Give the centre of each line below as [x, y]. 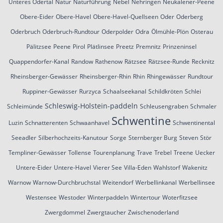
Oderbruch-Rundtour [71, 31]
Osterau [202, 31]
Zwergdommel [65, 212]
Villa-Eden [137, 167]
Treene [183, 152]
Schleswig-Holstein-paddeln [91, 106]
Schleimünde [25, 106]
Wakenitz [195, 167]
